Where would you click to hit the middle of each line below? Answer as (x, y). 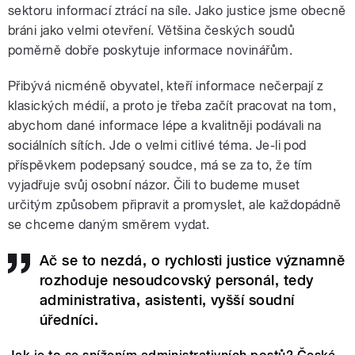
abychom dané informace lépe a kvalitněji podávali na (165, 125)
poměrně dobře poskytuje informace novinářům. (151, 50)
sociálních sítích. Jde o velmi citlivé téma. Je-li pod (157, 145)
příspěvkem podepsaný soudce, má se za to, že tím (160, 165)
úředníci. (69, 319)
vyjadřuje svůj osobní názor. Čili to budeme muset (154, 185)
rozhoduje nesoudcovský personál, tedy (177, 280)
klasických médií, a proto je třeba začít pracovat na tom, (172, 105)
